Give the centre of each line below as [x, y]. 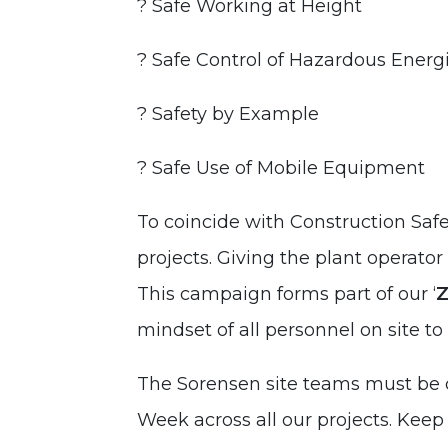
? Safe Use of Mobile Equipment [281, 168]
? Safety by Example [228, 114]
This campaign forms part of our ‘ [286, 294]
